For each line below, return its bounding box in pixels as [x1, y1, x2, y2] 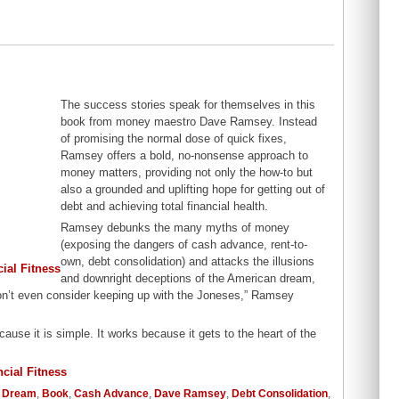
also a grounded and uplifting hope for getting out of [61, 183, 326, 197]
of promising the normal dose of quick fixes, [61, 132, 288, 146]
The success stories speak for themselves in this [61, 98, 316, 112]
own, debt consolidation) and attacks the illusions [61, 255, 315, 269]
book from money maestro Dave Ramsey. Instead [61, 115, 318, 129]
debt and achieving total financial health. [61, 199, 269, 214]
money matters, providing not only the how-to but [61, 166, 313, 180]
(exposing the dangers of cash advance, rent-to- [61, 238, 308, 252]
